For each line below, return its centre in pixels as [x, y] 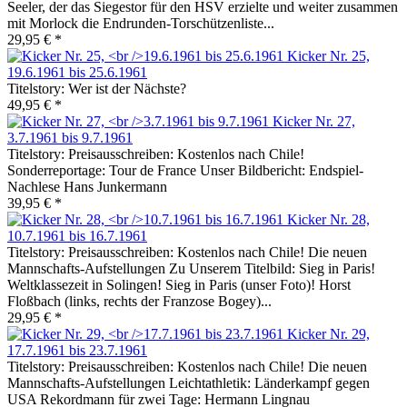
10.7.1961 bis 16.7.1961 [77, 236]
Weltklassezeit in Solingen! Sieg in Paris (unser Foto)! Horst [179, 285]
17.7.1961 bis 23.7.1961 [77, 351]
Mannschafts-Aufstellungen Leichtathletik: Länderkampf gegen [189, 383]
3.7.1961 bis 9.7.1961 [70, 138]
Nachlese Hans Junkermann [87, 187]
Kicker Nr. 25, [328, 56]
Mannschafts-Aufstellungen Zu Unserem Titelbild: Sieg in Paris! [191, 269]
